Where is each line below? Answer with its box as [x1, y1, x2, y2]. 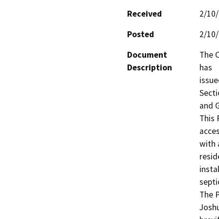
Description [127, 62, 172, 73]
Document [127, 49, 167, 61]
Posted [127, 29, 154, 40]
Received [127, 8, 162, 20]
